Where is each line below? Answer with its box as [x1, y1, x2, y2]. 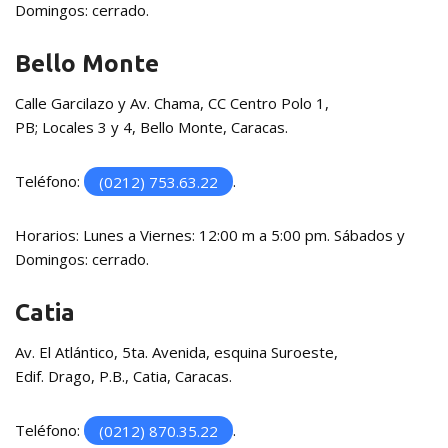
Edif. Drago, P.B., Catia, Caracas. [15, 366, 232, 387]
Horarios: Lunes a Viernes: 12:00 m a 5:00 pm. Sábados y [15, 225, 405, 246]
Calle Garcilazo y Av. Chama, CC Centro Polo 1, [15, 93, 329, 114]
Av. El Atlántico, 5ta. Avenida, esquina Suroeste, [15, 342, 338, 363]
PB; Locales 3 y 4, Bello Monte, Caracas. [15, 117, 288, 138]
